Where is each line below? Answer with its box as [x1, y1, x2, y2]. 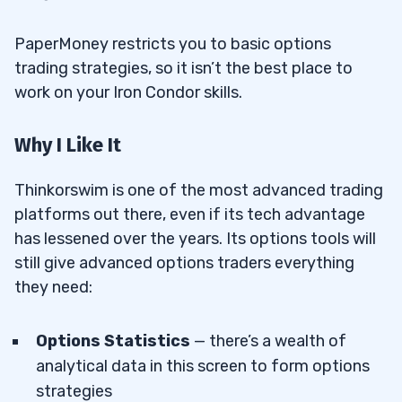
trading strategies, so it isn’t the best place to [14, 58, 353, 79]
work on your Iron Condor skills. [14, 83, 242, 103]
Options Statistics [36, 331, 190, 352]
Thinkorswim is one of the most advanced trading [14, 180, 383, 201]
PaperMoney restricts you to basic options [14, 34, 331, 55]
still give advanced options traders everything [14, 253, 354, 274]
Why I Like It [14, 133, 121, 158]
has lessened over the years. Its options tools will [14, 229, 376, 249]
